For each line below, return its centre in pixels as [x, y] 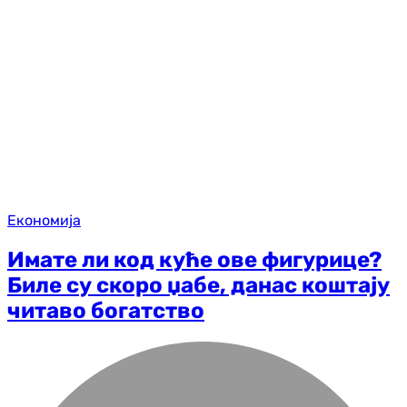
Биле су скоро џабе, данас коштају [199, 286]
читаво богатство [106, 311]
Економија [44, 221]
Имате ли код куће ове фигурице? [194, 260]
